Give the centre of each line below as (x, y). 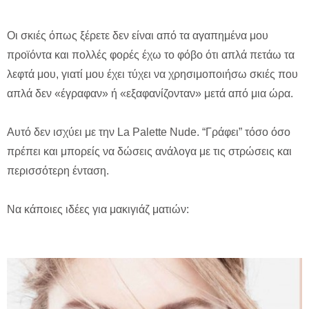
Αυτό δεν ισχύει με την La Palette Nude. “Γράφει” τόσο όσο (149, 132)
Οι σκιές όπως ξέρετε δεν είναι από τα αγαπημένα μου (138, 35)
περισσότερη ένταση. (58, 170)
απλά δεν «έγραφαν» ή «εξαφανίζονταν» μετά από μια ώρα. (150, 93)
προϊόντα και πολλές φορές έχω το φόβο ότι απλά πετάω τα (151, 54)
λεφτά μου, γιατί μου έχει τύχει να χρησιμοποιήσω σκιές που (152, 74)
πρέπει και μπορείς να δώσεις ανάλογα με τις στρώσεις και (149, 151)
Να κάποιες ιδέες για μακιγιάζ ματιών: (98, 209)
